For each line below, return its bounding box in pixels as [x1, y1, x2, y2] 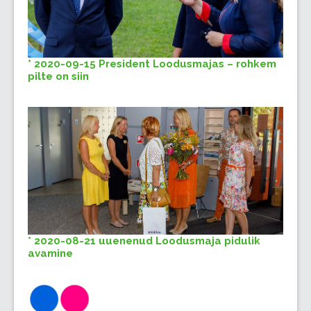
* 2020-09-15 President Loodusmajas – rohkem [28, 58, 276, 71]
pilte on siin [28, 70, 89, 83]
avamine [28, 247, 73, 260]
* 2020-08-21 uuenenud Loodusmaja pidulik [28, 235, 260, 248]
